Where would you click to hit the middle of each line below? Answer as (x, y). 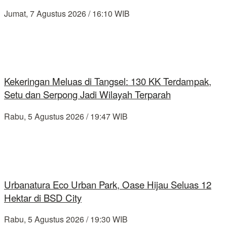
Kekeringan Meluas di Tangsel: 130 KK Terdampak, (108, 81)
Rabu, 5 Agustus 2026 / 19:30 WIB (66, 219)
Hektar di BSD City (43, 197)
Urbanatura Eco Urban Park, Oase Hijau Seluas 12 (108, 184)
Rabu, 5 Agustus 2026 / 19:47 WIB (66, 116)
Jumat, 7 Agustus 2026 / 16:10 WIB (67, 13)
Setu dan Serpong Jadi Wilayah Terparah (87, 94)
